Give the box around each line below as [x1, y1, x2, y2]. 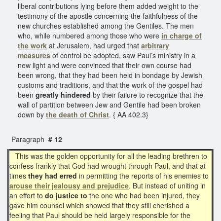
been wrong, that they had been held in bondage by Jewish [18, 70, 202, 80]
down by [18, 109, 46, 119]
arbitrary [141, 40, 169, 50]
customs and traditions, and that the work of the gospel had [18, 79, 203, 90]
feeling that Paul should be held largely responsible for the [9, 210, 190, 220]
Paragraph [11, 134, 44, 144]
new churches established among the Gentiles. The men [18, 20, 194, 31]
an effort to [9, 190, 45, 200]
